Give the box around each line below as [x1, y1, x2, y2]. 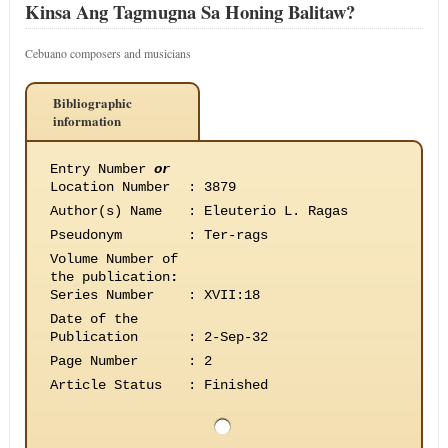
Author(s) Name [49, 203, 162, 219]
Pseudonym [49, 227, 122, 243]
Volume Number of [49, 251, 178, 267]
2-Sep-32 [203, 329, 268, 345]
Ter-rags [203, 227, 268, 243]
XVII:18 [203, 287, 260, 303]
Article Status [49, 377, 162, 393]
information [52, 111, 121, 130]
